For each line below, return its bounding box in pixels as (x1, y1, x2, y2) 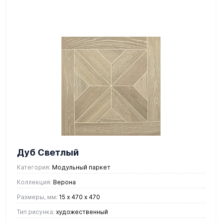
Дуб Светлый (17, 147, 79, 158)
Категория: (17, 163, 51, 171)
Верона (52, 178, 76, 186)
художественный (55, 208, 108, 216)
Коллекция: (17, 178, 52, 186)
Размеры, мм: (17, 193, 57, 201)
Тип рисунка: (17, 208, 55, 216)
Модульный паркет (51, 163, 111, 171)
